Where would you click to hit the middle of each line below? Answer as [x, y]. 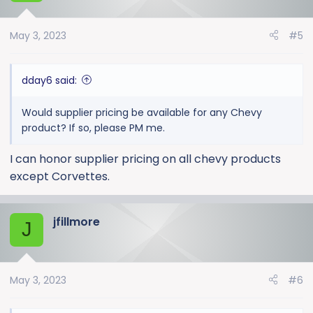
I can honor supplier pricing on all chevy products [145, 159]
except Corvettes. [60, 176]
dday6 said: [49, 80]
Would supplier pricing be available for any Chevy [142, 112]
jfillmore [77, 221]
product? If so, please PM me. [93, 128]
